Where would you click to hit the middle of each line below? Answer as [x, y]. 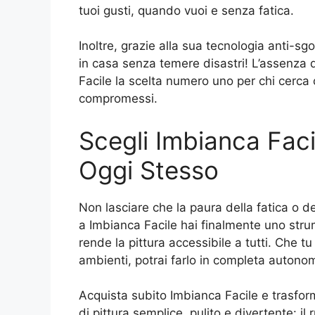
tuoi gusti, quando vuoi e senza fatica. [186, 10]
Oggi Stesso [149, 170]
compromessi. [118, 99]
